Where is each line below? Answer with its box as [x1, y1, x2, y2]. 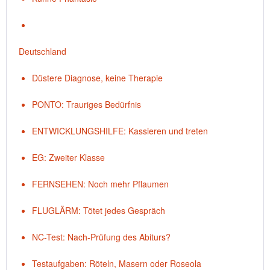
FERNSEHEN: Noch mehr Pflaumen [32, 178, 169, 190]
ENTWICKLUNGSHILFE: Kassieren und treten [32, 125, 208, 137]
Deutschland [19, 45, 66, 57]
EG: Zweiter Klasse [32, 151, 105, 163]
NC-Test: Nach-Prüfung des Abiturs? [32, 231, 171, 243]
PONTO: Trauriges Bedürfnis [32, 98, 141, 110]
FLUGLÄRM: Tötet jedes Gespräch [32, 204, 165, 216]
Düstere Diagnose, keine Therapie [32, 72, 163, 84]
